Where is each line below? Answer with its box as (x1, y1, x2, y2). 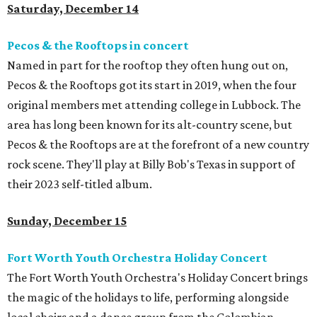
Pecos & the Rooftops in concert (7, 38, 189, 53)
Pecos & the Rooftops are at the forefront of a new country (7, 137, 309, 152)
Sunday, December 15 (7, 214, 127, 229)
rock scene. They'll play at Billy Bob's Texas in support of (7, 157, 295, 172)
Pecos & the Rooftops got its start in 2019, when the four (7, 78, 296, 93)
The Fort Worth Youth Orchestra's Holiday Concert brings (7, 270, 308, 285)
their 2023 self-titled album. (7, 177, 152, 192)
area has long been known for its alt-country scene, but (7, 117, 292, 132)
